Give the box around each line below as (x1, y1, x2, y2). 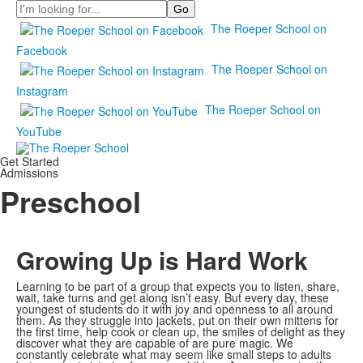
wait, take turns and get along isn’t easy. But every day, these (16, 289, 329, 306)
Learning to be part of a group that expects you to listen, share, (16, 278, 340, 295)
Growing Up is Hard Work (16, 242, 308, 278)
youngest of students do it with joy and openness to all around (16, 301, 333, 318)
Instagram (16, 83, 68, 99)
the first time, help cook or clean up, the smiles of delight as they (16, 323, 345, 340)
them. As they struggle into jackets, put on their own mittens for (16, 312, 339, 329)
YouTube (16, 123, 62, 139)
